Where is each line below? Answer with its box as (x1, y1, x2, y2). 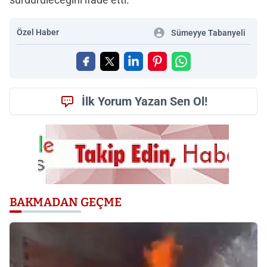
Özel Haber (17, 27, 59, 38)
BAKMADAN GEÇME (10, 195, 122, 210)
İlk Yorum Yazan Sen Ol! (81, 94, 207, 109)
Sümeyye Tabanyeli (171, 28, 246, 38)
